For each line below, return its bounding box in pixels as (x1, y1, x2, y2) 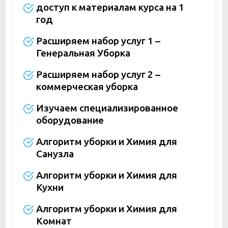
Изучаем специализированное (36, 102, 178, 114)
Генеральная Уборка (36, 47, 130, 59)
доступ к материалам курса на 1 (36, 2, 184, 13)
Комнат (36, 215, 72, 227)
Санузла (36, 148, 74, 160)
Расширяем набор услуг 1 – (36, 35, 160, 47)
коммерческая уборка (36, 81, 138, 93)
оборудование (36, 115, 104, 126)
